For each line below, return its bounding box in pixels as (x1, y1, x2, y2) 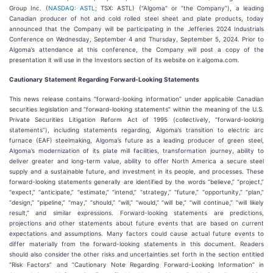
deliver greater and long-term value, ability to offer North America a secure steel (9, 157, 264, 165)
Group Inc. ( (9, 4, 48, 12)
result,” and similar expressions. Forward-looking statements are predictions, (9, 209, 264, 216)
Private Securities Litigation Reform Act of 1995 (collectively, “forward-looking (9, 116, 264, 123)
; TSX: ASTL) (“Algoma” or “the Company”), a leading (94, 4, 264, 12)
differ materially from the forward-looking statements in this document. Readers (9, 240, 264, 247)
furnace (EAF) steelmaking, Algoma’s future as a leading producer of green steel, (9, 136, 264, 144)
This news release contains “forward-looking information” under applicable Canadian (9, 95, 264, 102)
